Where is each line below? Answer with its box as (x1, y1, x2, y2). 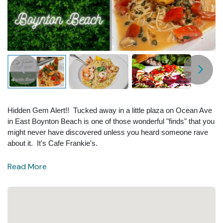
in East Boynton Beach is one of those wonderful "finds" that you (7, 116, 215, 125)
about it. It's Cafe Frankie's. (7, 138, 100, 147)
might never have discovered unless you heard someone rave (7, 127, 208, 136)
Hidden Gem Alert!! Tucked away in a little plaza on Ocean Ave (7, 106, 212, 114)
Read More (7, 161, 47, 172)
